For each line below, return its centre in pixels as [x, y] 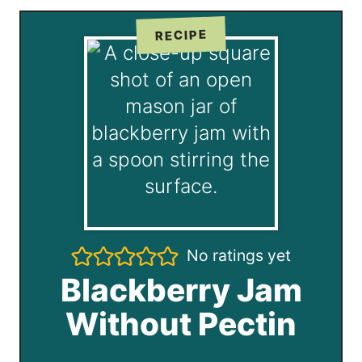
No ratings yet [239, 256]
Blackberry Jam [181, 290]
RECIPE [181, 36]
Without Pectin [181, 324]
